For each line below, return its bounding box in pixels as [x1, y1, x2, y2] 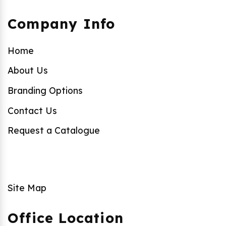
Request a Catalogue [8, 125, 100, 136]
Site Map [8, 182, 46, 193]
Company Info [8, 15, 116, 33]
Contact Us [8, 104, 57, 116]
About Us [8, 65, 48, 76]
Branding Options [8, 85, 83, 96]
